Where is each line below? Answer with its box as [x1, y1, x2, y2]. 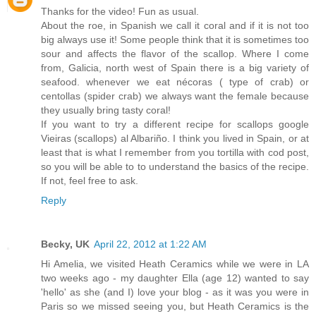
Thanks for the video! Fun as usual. [41, 6, 199, 18]
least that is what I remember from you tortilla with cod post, [41, 147, 309, 159]
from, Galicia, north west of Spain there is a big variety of [41, 62, 309, 74]
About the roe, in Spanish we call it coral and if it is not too [41, 20, 309, 32]
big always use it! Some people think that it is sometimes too [41, 34, 309, 46]
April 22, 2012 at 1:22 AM [94, 238, 207, 250]
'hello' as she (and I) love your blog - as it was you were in [41, 286, 309, 298]
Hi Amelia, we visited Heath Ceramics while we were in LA [41, 258, 309, 270]
